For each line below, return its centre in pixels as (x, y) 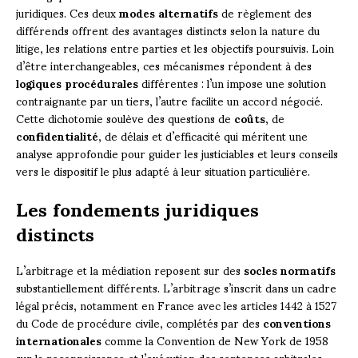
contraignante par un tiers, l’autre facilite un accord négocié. (169, 101)
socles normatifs (290, 270)
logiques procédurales (77, 83)
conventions (297, 323)
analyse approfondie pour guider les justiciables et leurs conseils (177, 153)
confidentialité (57, 136)
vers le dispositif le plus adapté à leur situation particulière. (163, 171)
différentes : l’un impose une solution (232, 83)
